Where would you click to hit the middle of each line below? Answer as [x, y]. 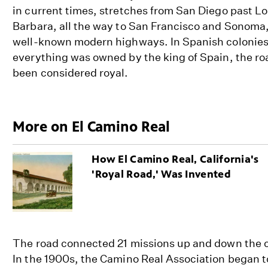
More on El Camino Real [91, 127]
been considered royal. [71, 73]
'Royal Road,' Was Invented [161, 174]
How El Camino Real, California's [175, 159]
